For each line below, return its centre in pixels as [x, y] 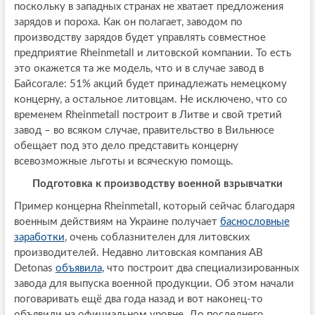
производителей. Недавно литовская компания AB [138, 253]
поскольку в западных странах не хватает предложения [148, 7]
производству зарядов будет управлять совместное [140, 38]
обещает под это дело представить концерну [126, 146]
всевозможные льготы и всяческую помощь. [123, 162]
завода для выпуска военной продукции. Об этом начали [154, 284]
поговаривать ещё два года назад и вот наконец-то [138, 300]
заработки [39, 238]
